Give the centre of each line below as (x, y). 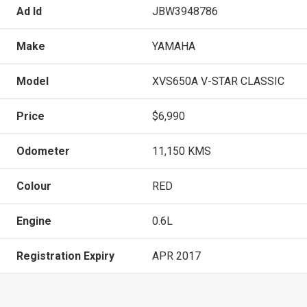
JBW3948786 (185, 11)
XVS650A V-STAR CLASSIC (218, 81)
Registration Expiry (65, 256)
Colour (34, 186)
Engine (34, 221)
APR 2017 (176, 256)
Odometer (43, 151)
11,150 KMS (182, 151)
